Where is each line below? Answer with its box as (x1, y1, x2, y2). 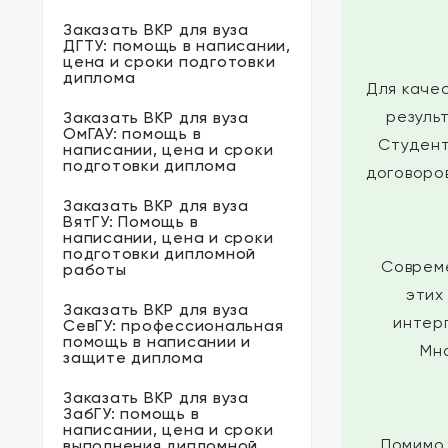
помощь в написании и (63, 332, 251, 351)
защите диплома (63, 348, 204, 367)
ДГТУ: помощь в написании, (63, 36, 291, 55)
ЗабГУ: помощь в (63, 404, 200, 423)
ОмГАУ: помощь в (63, 124, 202, 143)
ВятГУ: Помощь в (63, 212, 199, 231)
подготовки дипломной (63, 244, 256, 263)
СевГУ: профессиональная (63, 316, 284, 335)
